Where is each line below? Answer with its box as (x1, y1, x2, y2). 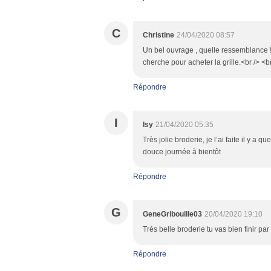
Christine (143, 31, 174, 39)
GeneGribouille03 (143, 210, 202, 218)
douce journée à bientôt (143, 148, 221, 156)
